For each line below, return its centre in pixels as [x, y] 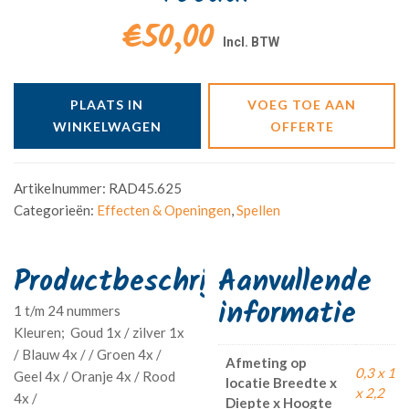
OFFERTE [302, 126]
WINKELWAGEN [107, 126]
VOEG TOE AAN [302, 104]
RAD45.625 [145, 188]
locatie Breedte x [281, 382]
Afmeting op [266, 362]
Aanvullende [295, 282]
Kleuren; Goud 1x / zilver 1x [99, 332]
